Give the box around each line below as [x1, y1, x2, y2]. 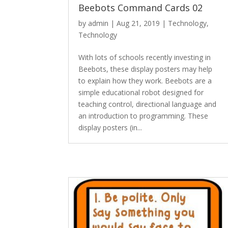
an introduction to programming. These [78, 110, 209, 121]
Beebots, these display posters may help [78, 64, 213, 74]
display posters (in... [78, 122, 142, 132]
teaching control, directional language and [78, 99, 217, 109]
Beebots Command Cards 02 [78, 1, 203, 14]
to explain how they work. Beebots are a [78, 75, 212, 85]
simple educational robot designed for [78, 87, 204, 97]
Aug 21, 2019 [117, 18, 160, 28]
